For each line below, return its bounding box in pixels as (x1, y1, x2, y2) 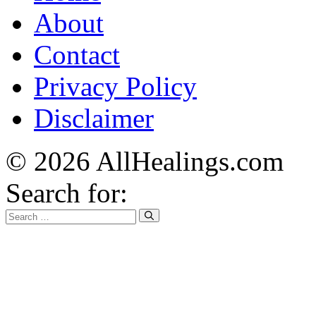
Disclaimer (34, 103, 154, 134)
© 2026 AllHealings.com (6, 146, 284, 177)
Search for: (6, 178, 128, 209)
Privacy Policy (34, 71, 197, 102)
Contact (34, 39, 120, 71)
